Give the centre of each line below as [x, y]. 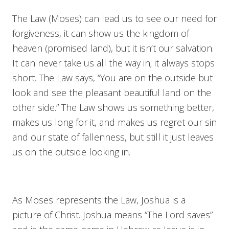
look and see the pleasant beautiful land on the [112, 92]
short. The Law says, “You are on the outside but [112, 77]
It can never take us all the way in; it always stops [113, 63]
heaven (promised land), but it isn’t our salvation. [113, 48]
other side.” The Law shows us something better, [113, 107]
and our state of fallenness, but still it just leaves [113, 137]
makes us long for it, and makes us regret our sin [114, 122]
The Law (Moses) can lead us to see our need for [114, 18]
